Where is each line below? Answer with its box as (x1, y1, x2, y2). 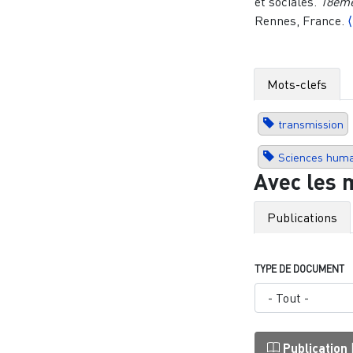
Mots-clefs (266, 76, 327, 92)
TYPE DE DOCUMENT (255, 262, 345, 275)
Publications (266, 209, 337, 225)
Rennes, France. (255, 12, 348, 28)
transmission (277, 117, 344, 131)
